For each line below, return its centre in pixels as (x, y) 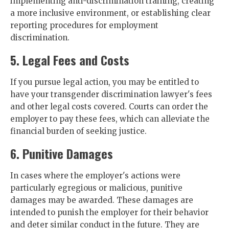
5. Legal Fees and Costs (70, 60)
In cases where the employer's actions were (95, 176)
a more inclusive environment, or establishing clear (110, 13)
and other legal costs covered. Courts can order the (109, 107)
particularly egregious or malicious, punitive (96, 188)
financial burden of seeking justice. (78, 131)
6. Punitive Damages (62, 153)
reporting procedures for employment (84, 25)
